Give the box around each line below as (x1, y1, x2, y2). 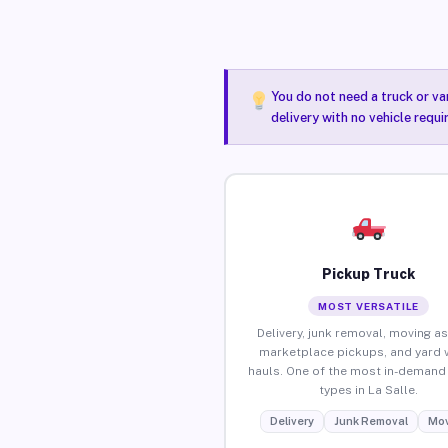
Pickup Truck (322, 265, 416, 282)
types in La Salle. (319, 382, 419, 397)
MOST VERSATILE (318, 299, 420, 312)
